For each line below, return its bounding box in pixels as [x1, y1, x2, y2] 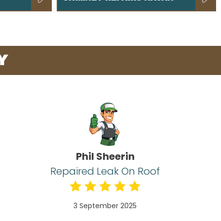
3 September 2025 [74, 201, 137, 211]
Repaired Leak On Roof [50, 164, 160, 179]
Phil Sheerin [75, 149, 135, 164]
